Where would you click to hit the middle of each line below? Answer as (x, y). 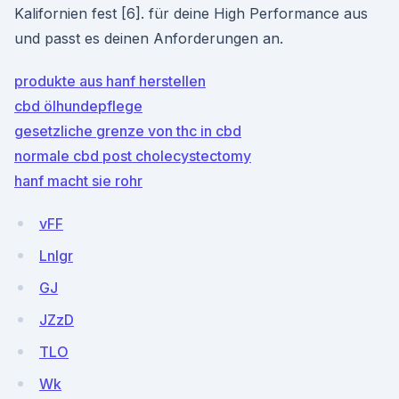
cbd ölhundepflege (78, 106)
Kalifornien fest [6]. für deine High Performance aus (191, 13)
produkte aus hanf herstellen (110, 81)
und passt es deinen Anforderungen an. (149, 38)
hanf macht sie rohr (78, 181)
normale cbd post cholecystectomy (133, 156)
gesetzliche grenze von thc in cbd (128, 131)
